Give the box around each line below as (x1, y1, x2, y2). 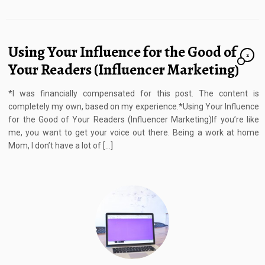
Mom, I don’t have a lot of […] (8, 141, 114, 151)
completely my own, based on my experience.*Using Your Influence (8, 102, 259, 112)
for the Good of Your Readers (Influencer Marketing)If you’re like (8, 115, 259, 125)
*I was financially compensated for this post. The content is (8, 89, 259, 99)
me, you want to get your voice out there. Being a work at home (8, 128, 259, 138)
